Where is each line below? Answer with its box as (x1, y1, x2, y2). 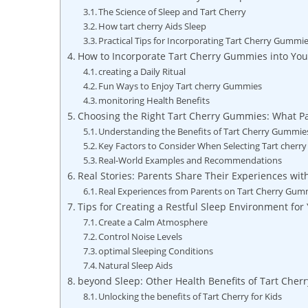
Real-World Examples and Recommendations (98, 154, 283, 167)
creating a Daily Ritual (98, 65, 186, 78)
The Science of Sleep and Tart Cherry (98, 5, 247, 19)
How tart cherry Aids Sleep (98, 20, 207, 33)
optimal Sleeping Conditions (98, 245, 214, 258)
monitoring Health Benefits (98, 94, 210, 107)
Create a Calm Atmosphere (98, 216, 208, 229)
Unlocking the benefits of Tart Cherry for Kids (98, 290, 283, 303)
